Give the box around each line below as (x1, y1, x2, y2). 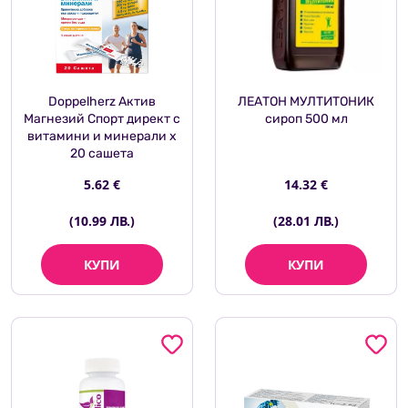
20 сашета (70, 146, 134, 162)
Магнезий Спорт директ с (24, 111, 180, 127)
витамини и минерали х (27, 128, 177, 145)
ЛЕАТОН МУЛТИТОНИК (238, 94, 374, 110)
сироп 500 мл (264, 111, 348, 127)
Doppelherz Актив (48, 94, 156, 110)
